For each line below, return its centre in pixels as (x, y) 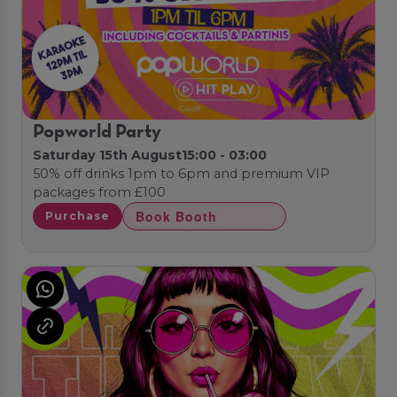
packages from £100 (100, 193)
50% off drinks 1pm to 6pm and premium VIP (182, 174)
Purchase (78, 216)
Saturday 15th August (108, 156)
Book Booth (177, 217)
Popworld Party (97, 133)
